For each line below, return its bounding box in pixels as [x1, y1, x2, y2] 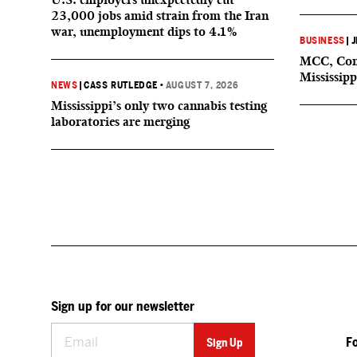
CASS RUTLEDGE [84, 80, 159, 91]
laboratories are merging [51, 114, 190, 129]
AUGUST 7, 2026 [165, 80, 239, 91]
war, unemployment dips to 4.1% [51, 24, 237, 39]
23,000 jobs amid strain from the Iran [51, 8, 269, 23]
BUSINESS [300, 35, 345, 46]
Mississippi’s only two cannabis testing [51, 98, 267, 113]
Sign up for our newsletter [51, 299, 194, 314]
